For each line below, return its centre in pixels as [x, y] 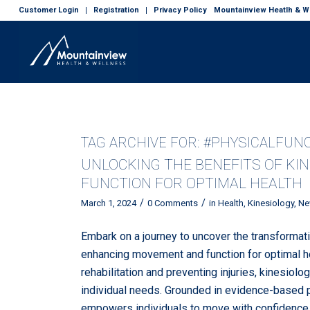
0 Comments [173, 203]
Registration [116, 10]
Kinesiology [271, 203]
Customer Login [48, 10]
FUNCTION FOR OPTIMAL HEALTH [192, 183]
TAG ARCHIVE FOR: [143, 143]
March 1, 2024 [109, 203]
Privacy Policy [180, 10]
